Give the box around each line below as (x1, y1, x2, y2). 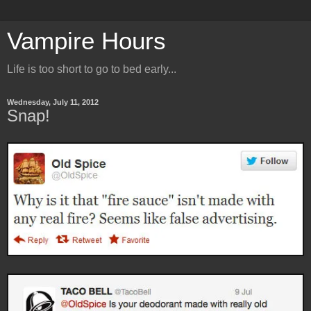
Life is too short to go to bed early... (7, 63, 176, 75)
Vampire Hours (7, 28, 166, 54)
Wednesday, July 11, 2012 (7, 98, 99, 106)
